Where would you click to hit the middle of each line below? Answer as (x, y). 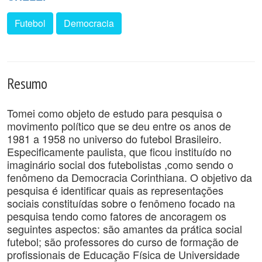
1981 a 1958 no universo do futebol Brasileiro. (114, 139)
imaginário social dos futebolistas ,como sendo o (120, 164)
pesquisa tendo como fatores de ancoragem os (117, 216)
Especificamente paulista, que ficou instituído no (119, 151)
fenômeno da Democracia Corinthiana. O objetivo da (130, 177)
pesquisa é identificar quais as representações (115, 190)
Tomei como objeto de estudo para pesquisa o (115, 113)
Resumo (27, 83)
